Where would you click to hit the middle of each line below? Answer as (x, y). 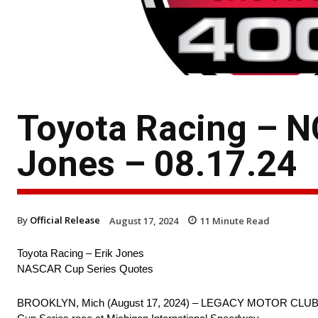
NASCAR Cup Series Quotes (85, 269)
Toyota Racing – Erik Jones (81, 253)
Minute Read (240, 220)
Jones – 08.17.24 (157, 164)
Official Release (65, 220)
